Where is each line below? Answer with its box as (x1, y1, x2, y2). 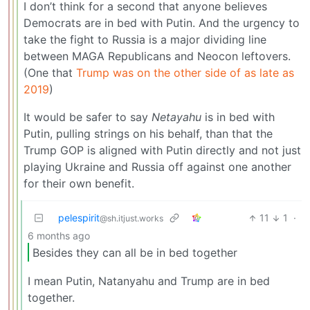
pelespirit (58, 212, 100, 224)
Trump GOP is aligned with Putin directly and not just (24, 143, 301, 158)
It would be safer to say (24, 110, 152, 125)
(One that (24, 66, 76, 80)
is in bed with (201, 110, 275, 125)
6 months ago (28, 230, 90, 242)
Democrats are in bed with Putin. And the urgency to (24, 16, 300, 30)
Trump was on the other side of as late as (76, 66, 294, 80)
